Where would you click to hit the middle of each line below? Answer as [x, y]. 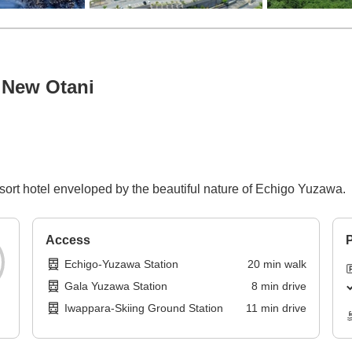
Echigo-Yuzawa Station [122, 264]
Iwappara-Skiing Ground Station [144, 308]
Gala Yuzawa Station [116, 286]
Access [68, 240]
